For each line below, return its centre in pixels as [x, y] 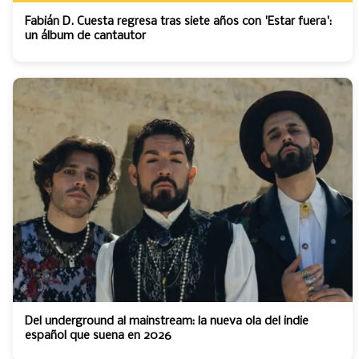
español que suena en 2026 [98, 336]
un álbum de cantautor [85, 36]
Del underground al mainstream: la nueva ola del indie [167, 321]
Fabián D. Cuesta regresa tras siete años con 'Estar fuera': [178, 22]
